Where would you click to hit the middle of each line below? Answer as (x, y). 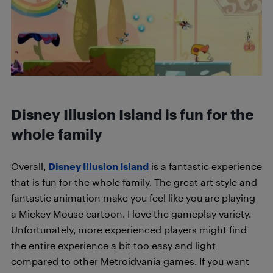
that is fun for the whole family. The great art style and (134, 182)
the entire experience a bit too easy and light (113, 245)
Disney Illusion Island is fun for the (133, 115)
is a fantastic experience (205, 166)
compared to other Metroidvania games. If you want (130, 261)
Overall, (30, 166)
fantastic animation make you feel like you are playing (133, 198)
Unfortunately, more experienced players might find (129, 229)
